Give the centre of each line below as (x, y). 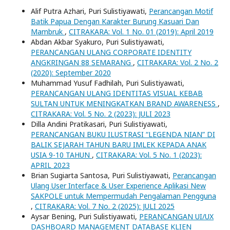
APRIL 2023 (50, 165)
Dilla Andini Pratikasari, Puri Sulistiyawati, (99, 124)
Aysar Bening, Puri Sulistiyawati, (85, 217)
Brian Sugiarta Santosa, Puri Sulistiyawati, (102, 176)
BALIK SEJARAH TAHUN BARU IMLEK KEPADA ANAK (119, 145)
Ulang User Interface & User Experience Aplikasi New (118, 186)
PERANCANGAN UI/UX (176, 217)
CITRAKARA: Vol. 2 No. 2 (178, 63)
